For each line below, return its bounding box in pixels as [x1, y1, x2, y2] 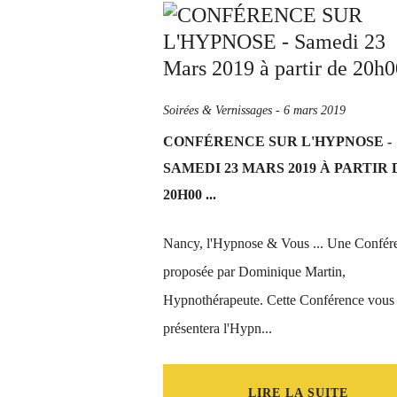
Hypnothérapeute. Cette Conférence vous [163, 292, 394, 307]
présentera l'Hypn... [163, 321, 272, 336]
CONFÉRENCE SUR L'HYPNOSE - [163, 134, 392, 149]
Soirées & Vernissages [163, 104, 272, 117]
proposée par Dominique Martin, [163, 264, 346, 279]
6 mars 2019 [284, 104, 346, 117]
